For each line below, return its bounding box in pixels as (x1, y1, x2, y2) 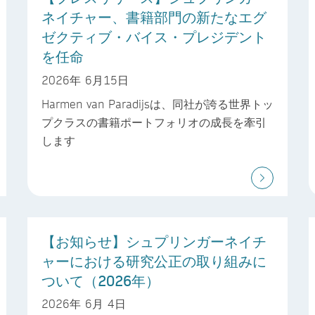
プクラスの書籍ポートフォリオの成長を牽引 (41, 114, 266, 129)
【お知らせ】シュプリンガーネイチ (41, 231, 266, 250)
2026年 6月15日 (41, 72, 129, 87)
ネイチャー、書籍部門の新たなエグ (41, 8, 266, 27)
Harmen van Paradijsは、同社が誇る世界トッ (41, 96, 274, 111)
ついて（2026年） (41, 271, 160, 290)
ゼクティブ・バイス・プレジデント (41, 27, 266, 46)
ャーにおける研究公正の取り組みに (41, 251, 266, 270)
